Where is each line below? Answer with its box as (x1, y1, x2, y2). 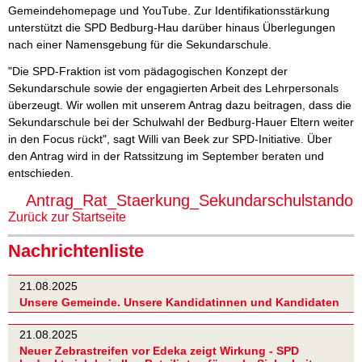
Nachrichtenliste (8, 241, 144, 262)
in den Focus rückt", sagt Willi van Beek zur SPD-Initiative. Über (8, 133, 332, 146)
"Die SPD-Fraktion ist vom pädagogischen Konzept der (8, 65, 288, 78)
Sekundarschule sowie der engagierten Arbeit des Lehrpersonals (8, 82, 339, 95)
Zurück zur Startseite (8, 210, 126, 225)
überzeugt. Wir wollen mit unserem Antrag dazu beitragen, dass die (8, 99, 351, 112)
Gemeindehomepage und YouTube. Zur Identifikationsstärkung (8, 4, 330, 18)
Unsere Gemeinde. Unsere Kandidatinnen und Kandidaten (19, 295, 339, 309)
